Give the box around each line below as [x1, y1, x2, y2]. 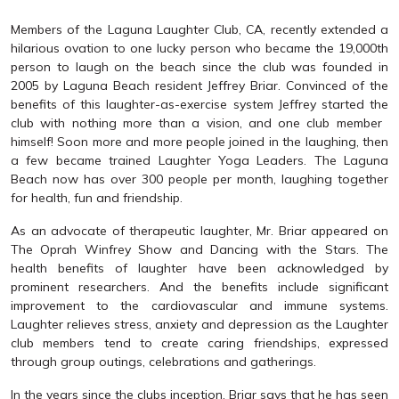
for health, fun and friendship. [11, 189, 183, 206]
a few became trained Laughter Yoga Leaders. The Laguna [11, 151, 388, 168]
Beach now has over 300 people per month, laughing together [11, 170, 388, 187]
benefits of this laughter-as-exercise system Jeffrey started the [11, 95, 388, 112]
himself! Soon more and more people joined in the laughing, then [11, 133, 388, 150]
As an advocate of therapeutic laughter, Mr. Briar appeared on [11, 222, 388, 239]
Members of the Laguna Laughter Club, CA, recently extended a [11, 20, 388, 37]
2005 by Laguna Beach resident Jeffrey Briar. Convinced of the [11, 77, 388, 94]
